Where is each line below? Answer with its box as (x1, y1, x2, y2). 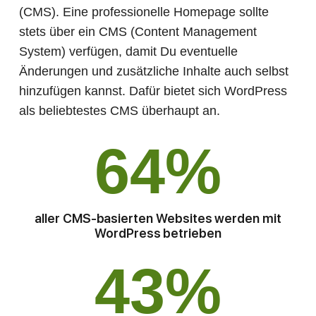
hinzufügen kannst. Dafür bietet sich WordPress (19, 83, 287, 98)
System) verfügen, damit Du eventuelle (19, 44, 238, 59)
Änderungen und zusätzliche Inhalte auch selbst (19, 63, 288, 78)
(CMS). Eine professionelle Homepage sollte (19, 4, 269, 19)
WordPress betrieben (95, 225, 221, 241)
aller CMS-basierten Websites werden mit (35, 210, 281, 226)
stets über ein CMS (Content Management (19, 24, 257, 39)
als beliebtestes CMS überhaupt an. (19, 103, 220, 118)
